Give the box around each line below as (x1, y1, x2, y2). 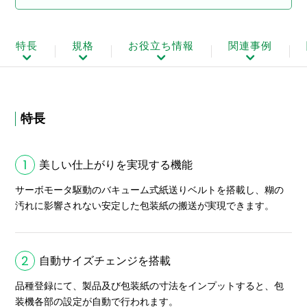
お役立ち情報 (128, 40, 195, 52)
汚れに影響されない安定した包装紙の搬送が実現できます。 (15, 200, 275, 212)
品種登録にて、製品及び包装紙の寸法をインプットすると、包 (15, 280, 284, 292)
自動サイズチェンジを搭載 (39, 255, 171, 267)
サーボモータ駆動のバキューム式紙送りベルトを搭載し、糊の (15, 184, 284, 196)
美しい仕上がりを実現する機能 (39, 159, 193, 171)
